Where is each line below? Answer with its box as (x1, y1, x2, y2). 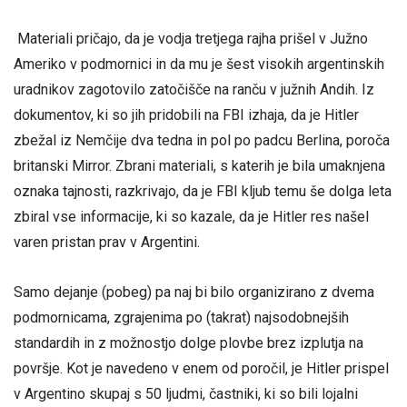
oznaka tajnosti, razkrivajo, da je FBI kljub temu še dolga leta (14, 183, 392, 201)
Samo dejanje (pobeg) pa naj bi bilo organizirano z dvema (14, 283, 374, 302)
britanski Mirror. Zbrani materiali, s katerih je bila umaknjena (14, 157, 385, 175)
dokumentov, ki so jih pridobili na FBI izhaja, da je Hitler (14, 106, 359, 124)
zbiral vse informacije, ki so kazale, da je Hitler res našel (14, 208, 369, 226)
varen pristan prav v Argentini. (14, 233, 200, 252)
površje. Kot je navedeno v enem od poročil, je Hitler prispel (14, 360, 389, 378)
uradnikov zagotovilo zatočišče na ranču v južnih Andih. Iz (14, 81, 374, 99)
